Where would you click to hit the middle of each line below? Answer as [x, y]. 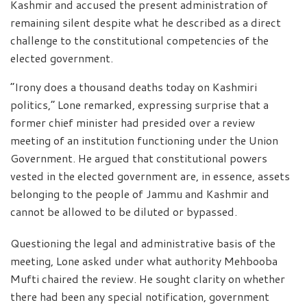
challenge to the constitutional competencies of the [139, 40]
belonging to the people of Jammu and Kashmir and [140, 193]
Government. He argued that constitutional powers [139, 158]
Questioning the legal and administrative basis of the [143, 243]
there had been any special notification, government [140, 296]
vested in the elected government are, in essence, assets [150, 175]
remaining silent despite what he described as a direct [146, 22]
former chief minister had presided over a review [133, 122]
